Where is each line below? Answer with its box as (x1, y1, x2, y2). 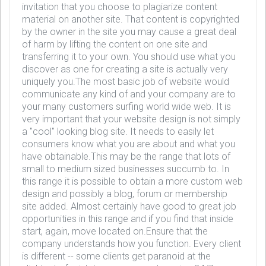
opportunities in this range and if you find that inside (22, 213, 233, 224)
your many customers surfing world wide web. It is (22, 101, 231, 112)
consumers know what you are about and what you (22, 138, 235, 150)
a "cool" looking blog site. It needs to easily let (22, 126, 214, 137)
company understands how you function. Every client (22, 238, 241, 249)
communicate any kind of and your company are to (22, 88, 236, 100)
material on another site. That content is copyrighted (22, 14, 239, 25)
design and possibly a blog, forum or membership (22, 188, 227, 199)
